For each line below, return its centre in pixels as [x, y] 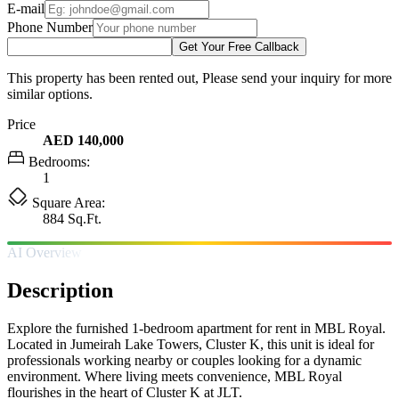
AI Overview [45, 252]
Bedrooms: [57, 161]
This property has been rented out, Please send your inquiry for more [199, 77]
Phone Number [50, 27]
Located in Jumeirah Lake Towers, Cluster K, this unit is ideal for [191, 344]
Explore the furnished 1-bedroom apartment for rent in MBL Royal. [196, 328]
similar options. [50, 94]
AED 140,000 [83, 140]
